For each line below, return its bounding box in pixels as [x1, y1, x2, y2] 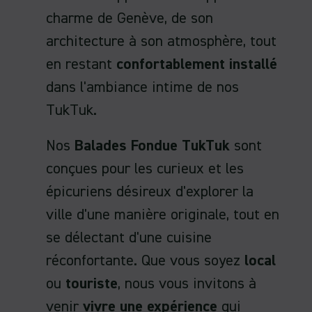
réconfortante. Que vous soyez [46, 253, 240, 269]
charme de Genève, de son [46, 11, 213, 27]
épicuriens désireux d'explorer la [46, 184, 253, 200]
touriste [65, 276, 118, 292]
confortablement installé [116, 57, 277, 73]
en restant [46, 57, 116, 73]
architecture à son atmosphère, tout [46, 34, 276, 50]
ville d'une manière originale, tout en [46, 207, 279, 223]
